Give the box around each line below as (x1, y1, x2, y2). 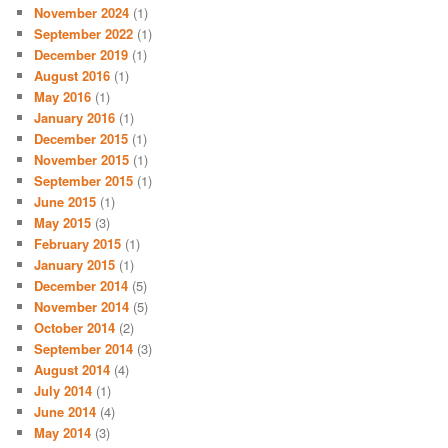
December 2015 (34, 128, 129, 148)
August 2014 (34, 359, 111, 379)
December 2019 (34, 44, 129, 64)
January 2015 (34, 254, 116, 274)
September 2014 (34, 338, 134, 358)
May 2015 (34, 212, 92, 232)
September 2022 (34, 23, 134, 43)
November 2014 (34, 296, 130, 316)
